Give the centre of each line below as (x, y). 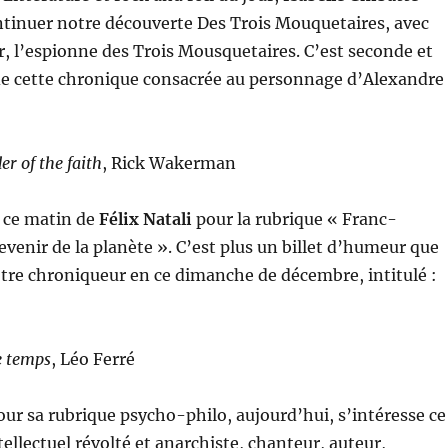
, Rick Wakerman (168, 163)
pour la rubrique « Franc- (294, 219)
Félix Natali (145, 219)
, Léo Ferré (92, 359)
